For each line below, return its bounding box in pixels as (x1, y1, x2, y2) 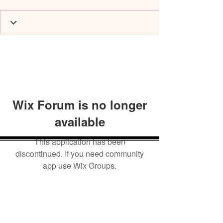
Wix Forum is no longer (12, 96, 147, 113)
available (54, 113, 105, 130)
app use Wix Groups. (43, 160, 116, 171)
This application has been (34, 136, 125, 147)
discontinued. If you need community (15, 148, 144, 159)
